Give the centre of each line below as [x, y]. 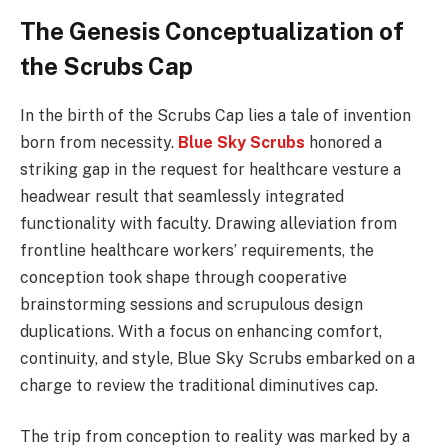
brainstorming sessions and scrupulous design [191, 304]
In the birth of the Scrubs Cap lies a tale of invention [215, 115]
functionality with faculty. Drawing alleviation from [208, 223]
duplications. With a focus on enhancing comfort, [201, 331]
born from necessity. [97, 142]
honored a [343, 142]
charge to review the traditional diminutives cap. [199, 385]
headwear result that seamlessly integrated [182, 196]
